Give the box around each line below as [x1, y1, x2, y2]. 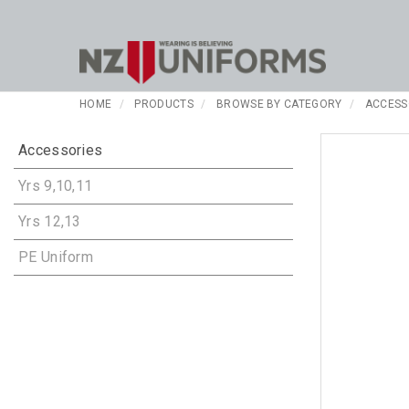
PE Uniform [18, 248, 93, 267]
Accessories [18, 142, 103, 160]
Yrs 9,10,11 [18, 177, 93, 195]
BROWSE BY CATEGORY [216, 98, 342, 111]
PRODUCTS [134, 98, 194, 111]
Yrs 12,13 [18, 213, 81, 231]
